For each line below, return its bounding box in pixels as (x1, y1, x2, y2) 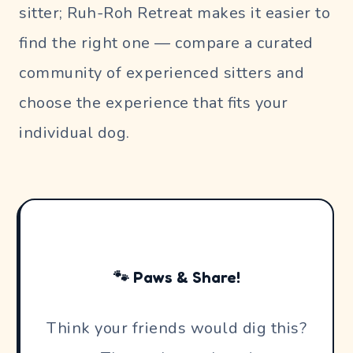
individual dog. (19, 121, 130, 143)
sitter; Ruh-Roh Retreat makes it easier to (19, 2, 330, 24)
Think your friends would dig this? (46, 317, 307, 339)
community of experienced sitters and (19, 61, 304, 84)
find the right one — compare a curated (19, 32, 314, 54)
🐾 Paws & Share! (113, 267, 240, 287)
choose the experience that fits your (19, 91, 288, 113)
